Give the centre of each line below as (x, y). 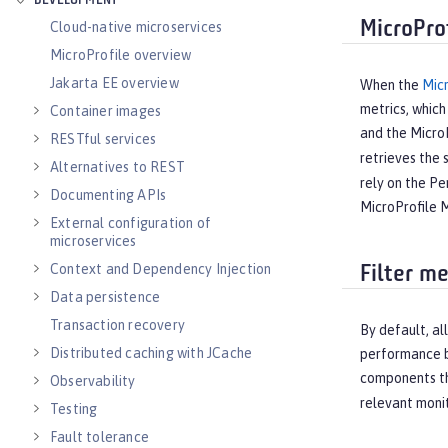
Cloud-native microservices (136, 27)
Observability (93, 381)
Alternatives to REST (117, 167)
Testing (74, 409)
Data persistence (105, 297)
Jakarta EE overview (114, 83)
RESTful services (103, 139)
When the (391, 85)
